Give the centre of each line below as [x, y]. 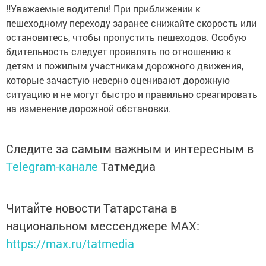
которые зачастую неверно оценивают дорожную [118, 72]
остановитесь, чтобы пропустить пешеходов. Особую [126, 29]
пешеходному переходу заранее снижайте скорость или [131, 15]
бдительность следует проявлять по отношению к [118, 43]
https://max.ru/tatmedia [70, 235]
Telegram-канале [52, 158]
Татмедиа [128, 158]
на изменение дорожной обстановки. [88, 100]
